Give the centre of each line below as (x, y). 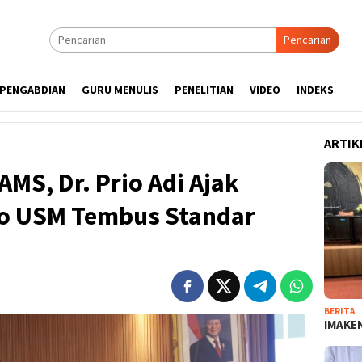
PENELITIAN (204, 90)
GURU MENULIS (120, 90)
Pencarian (307, 40)
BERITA (340, 311)
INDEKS (315, 90)
